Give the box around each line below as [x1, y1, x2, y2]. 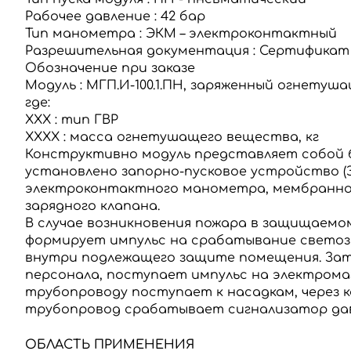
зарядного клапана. [25, 199, 160, 213]
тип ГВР [61, 113, 118, 127]
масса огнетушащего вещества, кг [70, 130, 319, 144]
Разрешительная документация [25, 44, 249, 58]
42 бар [161, 9, 205, 24]
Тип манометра [25, 27, 136, 41]
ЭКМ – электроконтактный [146, 27, 337, 41]
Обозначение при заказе [25, 61, 195, 75]
